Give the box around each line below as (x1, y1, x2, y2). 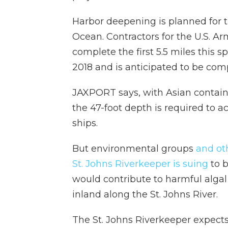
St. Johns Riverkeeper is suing (72, 158, 208, 170)
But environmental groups (72, 143, 196, 155)
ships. (72, 118, 98, 129)
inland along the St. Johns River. (72, 189, 218, 201)
